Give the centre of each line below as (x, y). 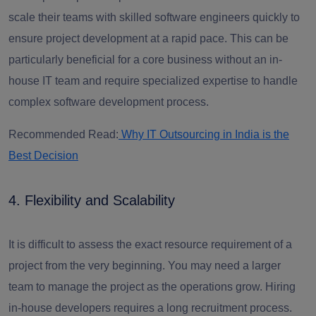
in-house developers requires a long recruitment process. (150, 308)
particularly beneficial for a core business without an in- (145, 59)
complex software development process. (109, 102)
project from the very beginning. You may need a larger (145, 265)
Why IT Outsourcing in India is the (204, 134)
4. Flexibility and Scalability (92, 200)
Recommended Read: (63, 134)
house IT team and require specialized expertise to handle (153, 80)
